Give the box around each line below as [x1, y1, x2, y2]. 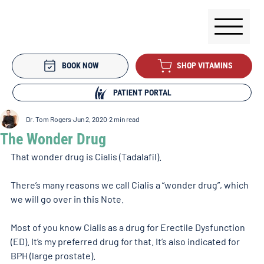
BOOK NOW [62, 61, 100, 71]
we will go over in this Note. [11, 193, 124, 204]
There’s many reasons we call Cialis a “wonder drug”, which [11, 179, 250, 190]
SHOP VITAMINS [176, 61, 233, 71]
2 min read [109, 114, 140, 123]
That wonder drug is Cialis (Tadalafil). [11, 150, 161, 162]
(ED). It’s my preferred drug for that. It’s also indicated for [11, 235, 242, 247]
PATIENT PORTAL [113, 87, 172, 97]
